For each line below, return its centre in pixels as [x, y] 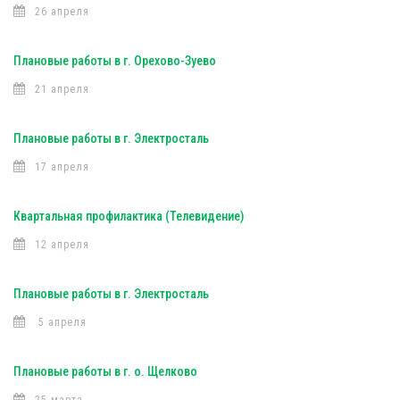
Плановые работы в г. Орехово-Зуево [115, 61]
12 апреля [62, 245]
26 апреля [62, 12]
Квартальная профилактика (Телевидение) [129, 216]
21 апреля [62, 89]
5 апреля [61, 322]
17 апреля [62, 167]
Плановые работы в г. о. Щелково [105, 371]
